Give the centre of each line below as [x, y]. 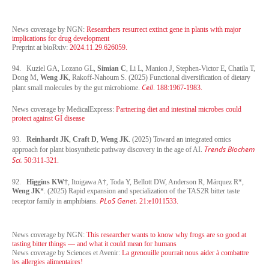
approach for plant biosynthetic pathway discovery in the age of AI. [108, 149]
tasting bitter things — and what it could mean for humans [94, 243]
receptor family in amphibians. [56, 201]
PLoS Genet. [119, 201]
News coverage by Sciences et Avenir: [67, 252]
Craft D [85, 139]
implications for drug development [61, 38]
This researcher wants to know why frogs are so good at [166, 234]
